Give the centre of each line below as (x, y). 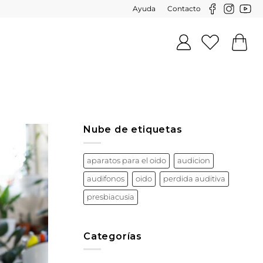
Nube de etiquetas (133, 130)
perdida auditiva (194, 178)
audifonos (106, 178)
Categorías (113, 236)
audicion (194, 160)
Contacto (184, 9)
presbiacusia (111, 197)
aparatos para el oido (127, 160)
